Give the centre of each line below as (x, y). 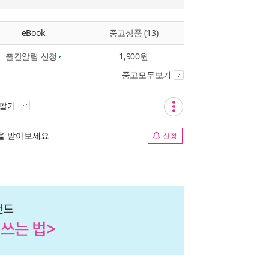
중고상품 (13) (134, 33)
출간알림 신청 (31, 56)
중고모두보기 (146, 75)
